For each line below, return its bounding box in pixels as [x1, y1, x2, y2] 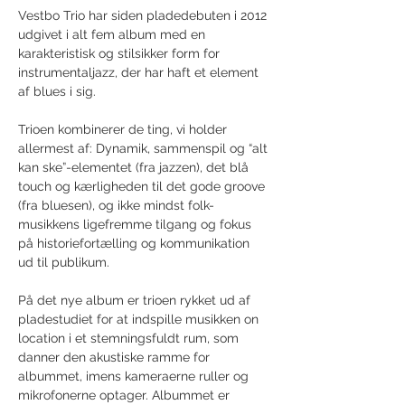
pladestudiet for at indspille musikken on [18, 312, 262, 326]
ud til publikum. [18, 255, 109, 269]
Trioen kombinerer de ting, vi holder [18, 122, 231, 137]
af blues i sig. [18, 84, 96, 99]
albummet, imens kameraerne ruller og [18, 369, 252, 383]
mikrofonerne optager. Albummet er [18, 388, 233, 402]
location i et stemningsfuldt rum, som [18, 331, 242, 345]
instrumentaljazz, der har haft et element [18, 65, 262, 80]
